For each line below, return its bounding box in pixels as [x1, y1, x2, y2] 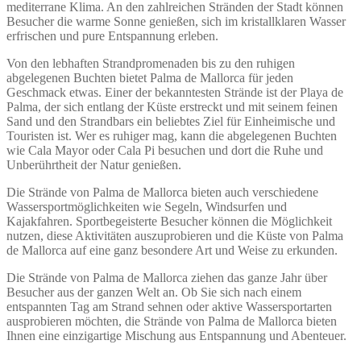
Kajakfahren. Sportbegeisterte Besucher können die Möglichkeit [6, 214, 332, 228]
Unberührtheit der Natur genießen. [6, 157, 181, 172]
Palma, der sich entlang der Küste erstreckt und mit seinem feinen [6, 99, 338, 114]
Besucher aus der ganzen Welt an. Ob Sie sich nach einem [6, 284, 301, 299]
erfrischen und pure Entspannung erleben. [6, 28, 218, 43]
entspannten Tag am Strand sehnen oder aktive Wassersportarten [6, 299, 332, 313]
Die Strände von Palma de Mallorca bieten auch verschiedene [6, 185, 318, 199]
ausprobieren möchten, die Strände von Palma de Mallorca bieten [6, 313, 337, 328]
